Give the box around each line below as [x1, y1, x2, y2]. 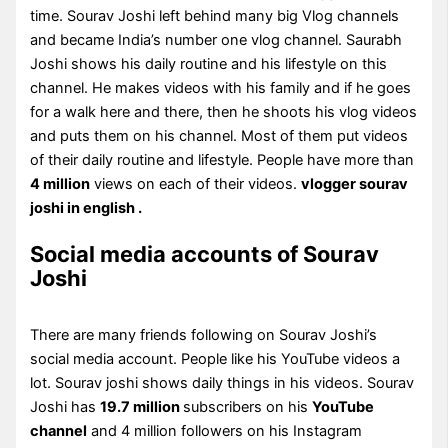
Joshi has [30, 397, 101, 416]
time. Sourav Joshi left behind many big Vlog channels [30, 6, 400, 25]
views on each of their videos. [90, 174, 302, 193]
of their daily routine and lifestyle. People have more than [30, 150, 415, 169]
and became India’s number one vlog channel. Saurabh [30, 30, 403, 49]
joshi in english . [30, 198, 143, 217]
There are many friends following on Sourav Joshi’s [30, 325, 378, 344]
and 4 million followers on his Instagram [87, 421, 363, 440]
